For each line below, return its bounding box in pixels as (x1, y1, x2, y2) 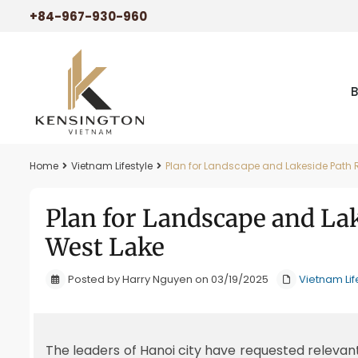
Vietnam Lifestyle (71, 159, 153, 173)
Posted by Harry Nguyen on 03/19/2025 (66, 272, 268, 287)
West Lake (46, 232, 165, 262)
